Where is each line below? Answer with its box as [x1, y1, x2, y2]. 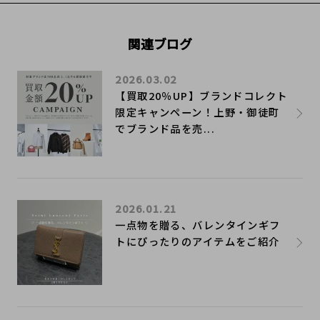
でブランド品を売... [115, 121, 216, 136]
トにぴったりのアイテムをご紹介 [115, 233, 280, 249]
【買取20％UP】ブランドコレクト [115, 88, 288, 104]
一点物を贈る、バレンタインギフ [115, 216, 281, 232]
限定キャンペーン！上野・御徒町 [115, 104, 280, 120]
